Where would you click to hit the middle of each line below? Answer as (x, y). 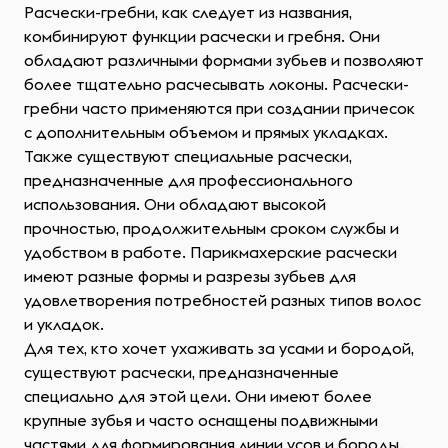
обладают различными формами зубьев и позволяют (224, 60)
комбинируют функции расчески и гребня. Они (202, 36)
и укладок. (64, 324)
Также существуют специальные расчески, (188, 156)
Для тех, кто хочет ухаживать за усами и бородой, (219, 348)
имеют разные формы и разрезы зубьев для (190, 276)
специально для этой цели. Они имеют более (198, 396)
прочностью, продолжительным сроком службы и (211, 228)
